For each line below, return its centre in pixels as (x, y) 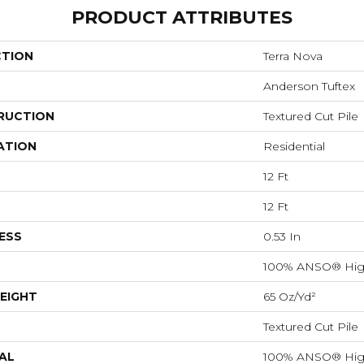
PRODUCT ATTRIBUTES (182, 17)
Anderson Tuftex (309, 86)
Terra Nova (293, 56)
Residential (294, 146)
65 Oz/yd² (290, 296)
